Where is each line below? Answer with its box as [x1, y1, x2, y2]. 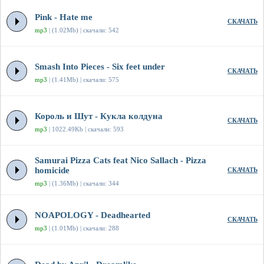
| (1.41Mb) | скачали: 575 [47, 76, 119, 84]
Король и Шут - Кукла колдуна [35, 111, 163, 121]
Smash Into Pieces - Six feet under [35, 62, 165, 72]
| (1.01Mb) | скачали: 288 [47, 225, 119, 232]
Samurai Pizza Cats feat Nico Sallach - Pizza [35, 156, 206, 166]
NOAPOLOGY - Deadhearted [35, 210, 150, 220]
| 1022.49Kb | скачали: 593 [47, 126, 124, 133]
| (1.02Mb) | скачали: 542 [47, 27, 119, 34]
